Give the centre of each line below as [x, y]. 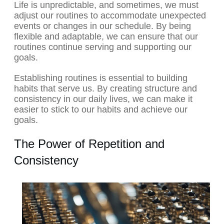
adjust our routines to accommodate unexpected [110, 16]
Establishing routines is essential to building [101, 78]
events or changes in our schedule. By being [102, 26]
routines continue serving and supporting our [103, 47]
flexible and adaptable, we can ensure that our [106, 37]
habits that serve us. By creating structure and [105, 89]
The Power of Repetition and [89, 144]
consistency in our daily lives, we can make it [103, 99]
